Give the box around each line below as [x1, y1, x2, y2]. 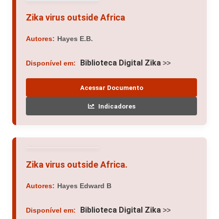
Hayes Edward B [57, 182, 111, 190]
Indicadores [98, 102, 135, 110]
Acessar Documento [80, 84, 143, 91]
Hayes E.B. [57, 35, 93, 43]
